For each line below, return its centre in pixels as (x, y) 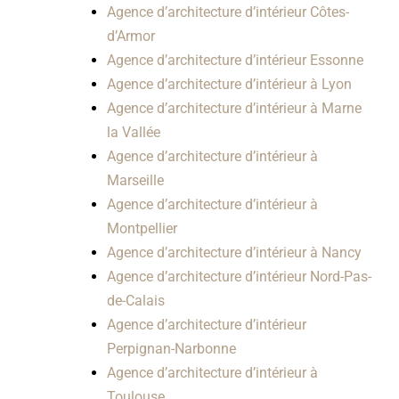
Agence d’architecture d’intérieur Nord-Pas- (239, 277)
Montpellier (142, 229)
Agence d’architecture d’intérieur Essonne (235, 61)
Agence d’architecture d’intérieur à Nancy (234, 253)
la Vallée (133, 133)
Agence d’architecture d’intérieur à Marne (234, 109)
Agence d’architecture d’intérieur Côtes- (228, 12)
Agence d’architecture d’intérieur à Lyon (229, 85)
